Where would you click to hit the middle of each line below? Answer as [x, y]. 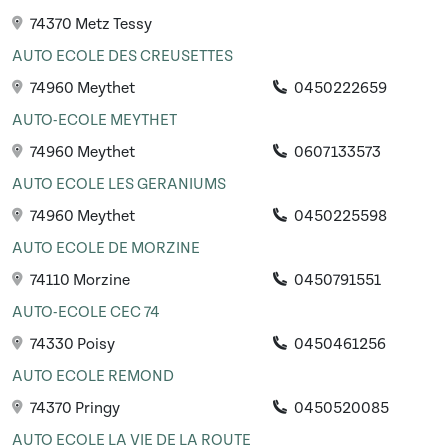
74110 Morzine [78, 280]
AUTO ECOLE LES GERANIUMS [119, 184]
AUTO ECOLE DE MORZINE [106, 248]
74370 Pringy [73, 408]
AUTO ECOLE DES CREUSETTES [122, 56]
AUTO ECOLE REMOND [93, 376]
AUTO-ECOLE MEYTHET [94, 120]
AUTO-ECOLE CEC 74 [86, 312]
